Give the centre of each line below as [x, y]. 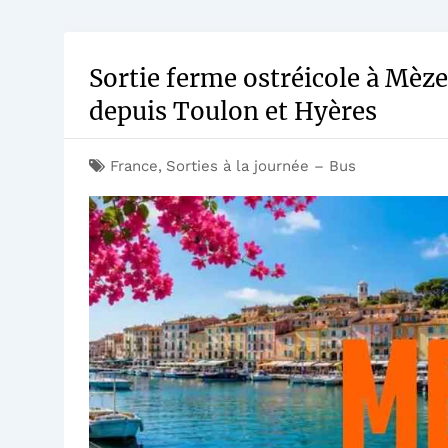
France [134, 165]
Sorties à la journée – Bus [261, 165]
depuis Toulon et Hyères [233, 111]
